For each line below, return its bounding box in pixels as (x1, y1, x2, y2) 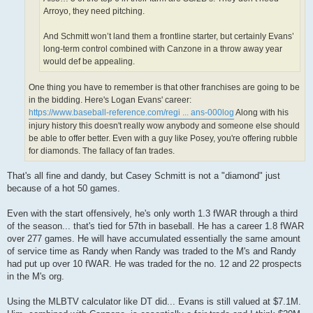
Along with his (234, 107, 289, 117)
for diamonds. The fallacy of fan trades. (29, 145, 175, 156)
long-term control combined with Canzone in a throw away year (43, 44, 282, 54)
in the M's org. (7, 271, 64, 282)
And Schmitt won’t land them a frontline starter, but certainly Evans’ (43, 31, 294, 42)
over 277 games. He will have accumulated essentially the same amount (7, 233, 300, 245)
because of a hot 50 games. (7, 183, 120, 194)
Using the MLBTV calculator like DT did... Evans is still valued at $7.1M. (7, 296, 301, 307)
